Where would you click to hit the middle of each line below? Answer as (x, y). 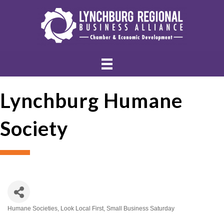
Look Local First (82, 209)
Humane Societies (32, 209)
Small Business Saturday (140, 209)
